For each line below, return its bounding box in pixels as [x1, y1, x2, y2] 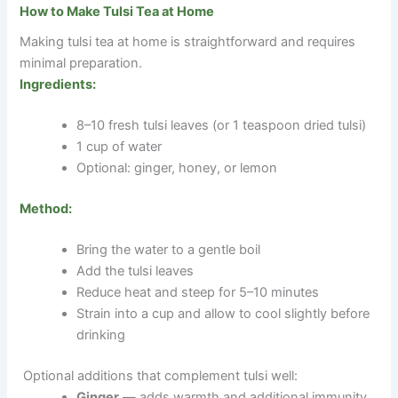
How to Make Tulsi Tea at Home [20, 4, 215, 20]
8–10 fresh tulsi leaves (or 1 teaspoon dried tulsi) [76, 117, 367, 134]
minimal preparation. [20, 55, 143, 72]
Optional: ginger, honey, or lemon [76, 160, 278, 177]
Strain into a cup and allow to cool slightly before [76, 306, 370, 322]
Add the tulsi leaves [76, 263, 195, 279]
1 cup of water [76, 139, 163, 155]
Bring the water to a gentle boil [76, 242, 261, 258]
